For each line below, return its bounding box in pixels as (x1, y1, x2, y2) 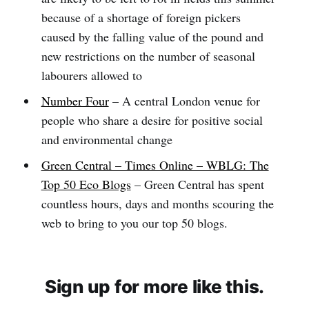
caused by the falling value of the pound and (41, 28, 263, 45)
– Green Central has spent (130, 176, 264, 192)
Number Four (41, 92, 109, 109)
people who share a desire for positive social (41, 112, 263, 128)
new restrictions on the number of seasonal (41, 48, 255, 64)
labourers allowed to (41, 67, 142, 83)
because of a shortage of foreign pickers (41, 9, 241, 26)
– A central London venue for (108, 92, 260, 109)
